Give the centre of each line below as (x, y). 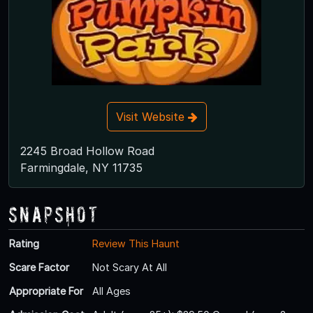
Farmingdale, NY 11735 (81, 167)
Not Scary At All (130, 267)
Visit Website (152, 116)
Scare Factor (39, 267)
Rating (24, 243)
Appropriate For (46, 291)
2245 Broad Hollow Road (87, 151)
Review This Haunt (136, 243)
